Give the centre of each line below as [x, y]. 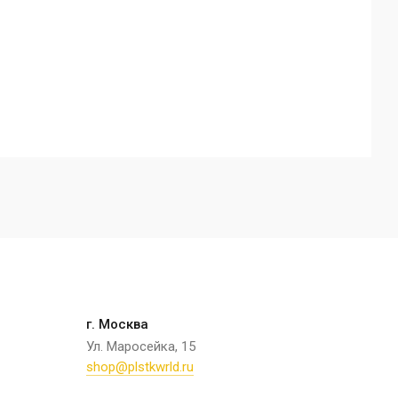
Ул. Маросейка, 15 [141, 347]
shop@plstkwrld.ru [140, 367]
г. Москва [117, 325]
